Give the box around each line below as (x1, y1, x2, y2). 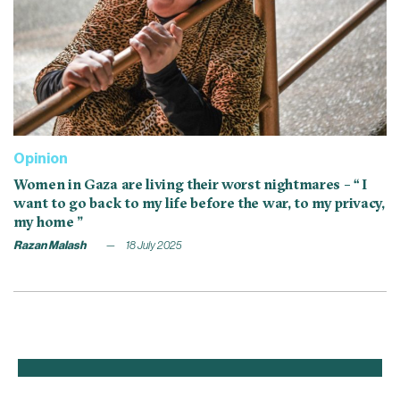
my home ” (13, 212, 84, 231)
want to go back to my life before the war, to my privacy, (13, 194, 385, 212)
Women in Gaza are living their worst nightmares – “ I (13, 175, 368, 194)
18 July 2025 (124, 239, 181, 252)
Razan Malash (13, 239, 86, 252)
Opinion (13, 152, 68, 167)
